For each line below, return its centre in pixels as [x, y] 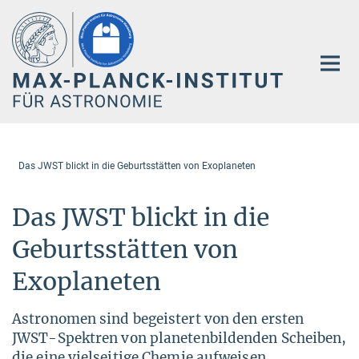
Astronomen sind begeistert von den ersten [158, 319]
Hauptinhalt [37, 15]
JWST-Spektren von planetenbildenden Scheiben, [179, 338]
